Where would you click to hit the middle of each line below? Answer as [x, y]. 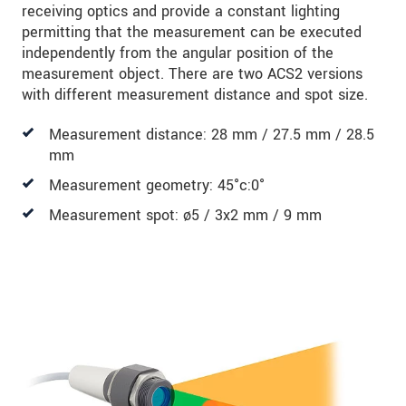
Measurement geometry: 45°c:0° [157, 185]
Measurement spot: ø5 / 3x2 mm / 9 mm [185, 215]
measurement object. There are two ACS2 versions [192, 73]
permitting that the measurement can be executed [192, 32]
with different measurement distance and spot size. [195, 94]
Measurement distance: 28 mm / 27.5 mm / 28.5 [212, 134]
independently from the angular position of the [178, 53]
